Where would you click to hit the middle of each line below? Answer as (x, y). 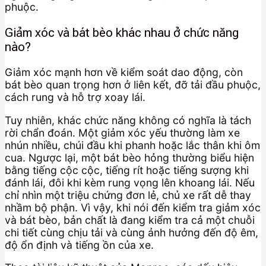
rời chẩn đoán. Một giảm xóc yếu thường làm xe (122, 132)
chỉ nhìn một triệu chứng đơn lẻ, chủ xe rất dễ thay (128, 195)
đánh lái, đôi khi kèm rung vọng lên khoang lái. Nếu (130, 182)
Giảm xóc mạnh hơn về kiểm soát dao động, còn (124, 72)
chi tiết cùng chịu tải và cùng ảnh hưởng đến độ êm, (132, 232)
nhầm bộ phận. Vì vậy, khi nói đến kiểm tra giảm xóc (133, 207)
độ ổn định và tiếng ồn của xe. (79, 245)
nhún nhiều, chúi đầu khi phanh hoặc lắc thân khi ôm (132, 145)
